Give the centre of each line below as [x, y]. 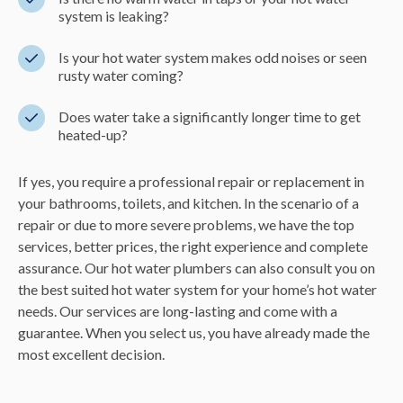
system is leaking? [114, 16]
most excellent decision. [91, 354]
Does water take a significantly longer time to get [210, 117]
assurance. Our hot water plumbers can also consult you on [197, 268]
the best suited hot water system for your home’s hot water [197, 290]
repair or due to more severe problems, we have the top [186, 225]
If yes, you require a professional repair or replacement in [191, 182]
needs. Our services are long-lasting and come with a [178, 311]
